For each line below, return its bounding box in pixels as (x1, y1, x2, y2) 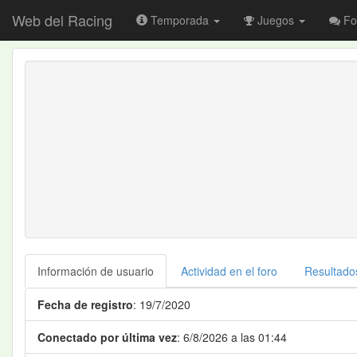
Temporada (147, 12, 212, 28)
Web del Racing (12, 10, 112, 30)
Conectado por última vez (37, 329, 177, 345)
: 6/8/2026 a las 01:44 (177, 329, 287, 345)
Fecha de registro (37, 296, 133, 312)
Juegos (254, 12, 297, 28)
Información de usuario (37, 263, 154, 279)
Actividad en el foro (181, 263, 277, 279)
